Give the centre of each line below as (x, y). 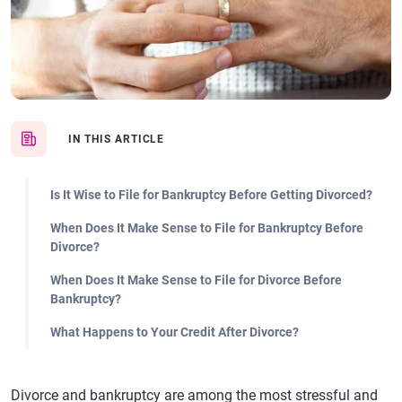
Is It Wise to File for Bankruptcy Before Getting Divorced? (211, 195)
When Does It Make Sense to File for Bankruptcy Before (207, 228)
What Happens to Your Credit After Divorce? (175, 332)
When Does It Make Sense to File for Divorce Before (196, 280)
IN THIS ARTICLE (117, 139)
